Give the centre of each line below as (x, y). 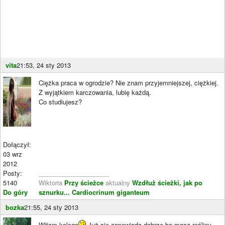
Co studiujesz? (60, 101)
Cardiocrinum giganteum (111, 192)
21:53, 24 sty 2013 (44, 65)
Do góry (15, 192)
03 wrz (13, 154)
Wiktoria (51, 182)
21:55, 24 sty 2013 (51, 207)
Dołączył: (17, 144)
